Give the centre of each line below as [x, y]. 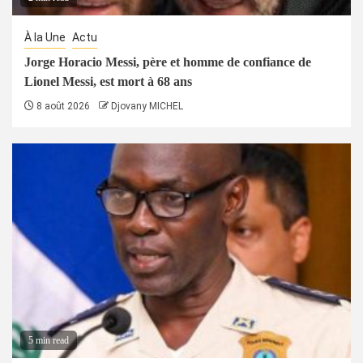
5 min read [49, 340]
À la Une [45, 37]
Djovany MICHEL [147, 106]
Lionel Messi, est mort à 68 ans [108, 81]
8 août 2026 [62, 106]
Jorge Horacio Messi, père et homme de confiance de [168, 62]
